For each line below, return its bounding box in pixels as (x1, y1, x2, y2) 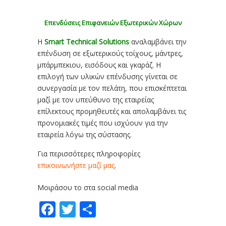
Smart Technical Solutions (44, 37, 129, 46)
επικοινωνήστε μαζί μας (37, 160, 115, 170)
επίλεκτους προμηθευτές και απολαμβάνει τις (37, 106, 186, 116)
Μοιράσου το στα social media (37, 183, 138, 192)
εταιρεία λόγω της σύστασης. (37, 130, 132, 139)
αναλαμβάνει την (129, 37, 187, 46)
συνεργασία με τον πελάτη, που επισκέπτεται (37, 83, 187, 93)
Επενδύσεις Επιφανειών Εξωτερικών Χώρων (44, 18, 182, 27)
